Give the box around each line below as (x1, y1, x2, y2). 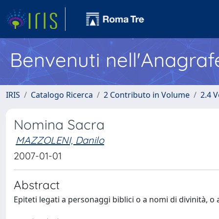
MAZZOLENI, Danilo (16, 134, 104, 146)
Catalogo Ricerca (31, 89, 93, 100)
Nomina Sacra (14, 116, 105, 133)
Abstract (14, 177, 60, 192)
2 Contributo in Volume (104, 89, 190, 100)
